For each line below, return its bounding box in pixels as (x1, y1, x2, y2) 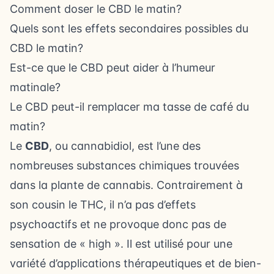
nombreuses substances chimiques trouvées (10, 159, 239, 172)
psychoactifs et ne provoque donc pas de (10, 218, 226, 231)
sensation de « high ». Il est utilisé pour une (10, 237, 232, 250)
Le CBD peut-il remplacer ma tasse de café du (10, 100, 249, 113)
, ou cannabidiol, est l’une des (49, 139, 201, 152)
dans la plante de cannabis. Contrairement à (10, 179, 243, 191)
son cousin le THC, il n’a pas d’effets (10, 198, 196, 211)
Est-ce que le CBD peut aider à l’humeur (10, 61, 215, 74)
